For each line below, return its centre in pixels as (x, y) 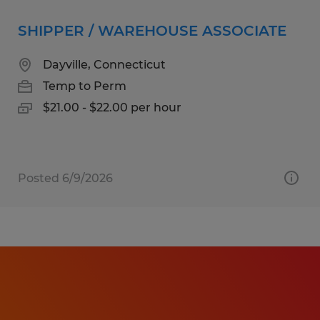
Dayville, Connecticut (104, 64)
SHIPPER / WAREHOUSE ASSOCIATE (152, 30)
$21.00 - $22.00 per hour (112, 107)
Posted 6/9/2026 (65, 178)
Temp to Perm (85, 86)
